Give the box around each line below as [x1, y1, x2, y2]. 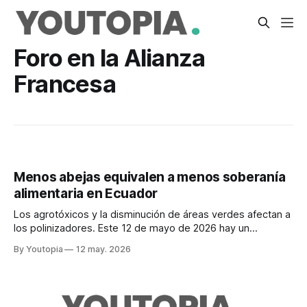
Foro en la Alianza [14, 43, 206, 72]
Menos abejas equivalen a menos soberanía [14, 169, 286, 186]
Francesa [14, 69, 116, 98]
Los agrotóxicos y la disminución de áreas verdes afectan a [14, 208, 291, 221]
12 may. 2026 [76, 244, 131, 255]
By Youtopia [14, 244, 65, 255]
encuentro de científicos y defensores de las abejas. [14, 236, 258, 249]
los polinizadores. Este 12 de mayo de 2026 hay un [14, 222, 249, 235]
